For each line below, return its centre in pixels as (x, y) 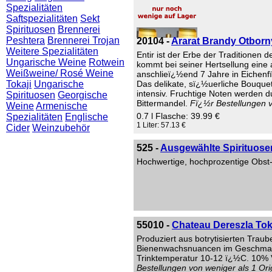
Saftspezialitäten (42, 19)
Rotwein (107, 62)
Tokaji (19, 84)
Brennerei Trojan (83, 40)
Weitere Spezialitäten (52, 51)
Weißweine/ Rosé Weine (60, 73)
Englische (87, 117)
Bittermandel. (163, 103)
